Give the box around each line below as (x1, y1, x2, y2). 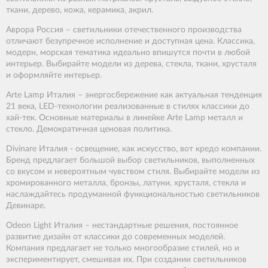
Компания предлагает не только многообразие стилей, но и (6, 244, 239, 253)
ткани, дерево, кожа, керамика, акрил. (6, 6, 153, 15)
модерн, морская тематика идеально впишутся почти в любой (6, 48, 250, 57)
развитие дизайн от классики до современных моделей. (6, 233, 225, 242)
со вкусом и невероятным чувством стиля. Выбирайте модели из (6, 167, 260, 176)
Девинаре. (6, 202, 45, 211)
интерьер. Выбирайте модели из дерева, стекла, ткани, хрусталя (6, 60, 257, 69)
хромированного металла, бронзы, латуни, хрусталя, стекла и (6, 179, 246, 188)
